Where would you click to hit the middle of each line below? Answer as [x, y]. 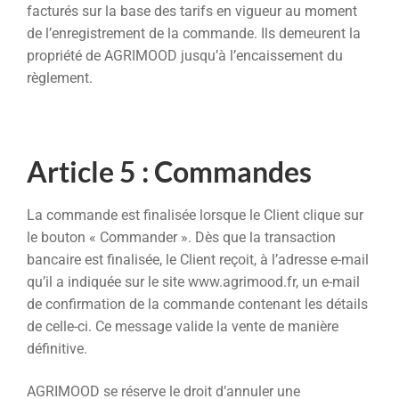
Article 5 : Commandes [169, 171]
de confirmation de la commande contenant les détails [197, 304]
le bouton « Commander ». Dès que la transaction [181, 237]
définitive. [57, 348]
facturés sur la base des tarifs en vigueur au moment [192, 12]
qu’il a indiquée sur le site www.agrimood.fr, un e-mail [193, 281]
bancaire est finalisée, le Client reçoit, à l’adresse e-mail [198, 259]
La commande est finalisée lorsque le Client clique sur [195, 215]
